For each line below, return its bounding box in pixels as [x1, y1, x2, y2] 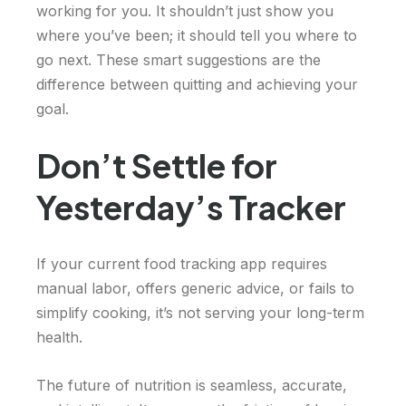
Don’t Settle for [36, 145, 277, 187]
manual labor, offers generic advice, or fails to [36, 279, 354, 298]
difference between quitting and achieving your [36, 75, 358, 94]
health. [36, 328, 82, 347]
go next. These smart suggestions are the [36, 51, 321, 70]
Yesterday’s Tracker [36, 187, 346, 228]
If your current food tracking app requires [36, 255, 327, 274]
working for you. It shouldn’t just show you [36, 2, 333, 21]
